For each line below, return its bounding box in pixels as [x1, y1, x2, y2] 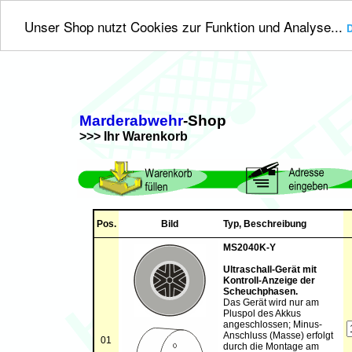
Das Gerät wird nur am [222, 297, 319, 308]
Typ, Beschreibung [222, 218, 306, 229]
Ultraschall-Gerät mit [222, 264, 317, 275]
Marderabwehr [79, 112, 183, 129]
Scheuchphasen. [222, 286, 298, 297]
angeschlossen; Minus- [222, 319, 322, 330]
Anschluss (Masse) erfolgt [222, 330, 333, 341]
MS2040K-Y [222, 242, 276, 253]
